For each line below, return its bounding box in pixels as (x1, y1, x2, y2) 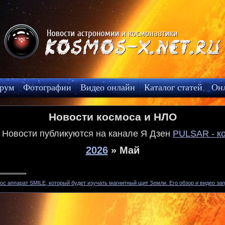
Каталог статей (144, 82, 202, 92)
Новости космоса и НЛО (48, 110, 177, 123)
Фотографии (23, 82, 71, 92)
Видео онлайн (80, 82, 135, 92)
